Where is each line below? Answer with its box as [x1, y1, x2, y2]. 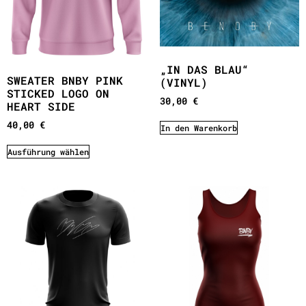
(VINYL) [160, 75, 208, 90]
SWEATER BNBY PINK [7, 73, 123, 88]
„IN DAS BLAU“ [160, 62, 249, 77]
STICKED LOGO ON [7, 86, 109, 101]
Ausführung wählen [8, 145, 89, 157]
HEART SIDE [7, 99, 75, 114]
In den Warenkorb [161, 122, 237, 134]
